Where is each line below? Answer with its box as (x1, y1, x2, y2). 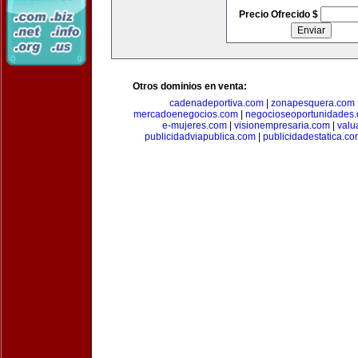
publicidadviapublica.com (145, 131, 256, 142)
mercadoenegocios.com (133, 109, 238, 120)
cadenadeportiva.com (169, 97, 264, 109)
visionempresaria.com (234, 120, 330, 131)
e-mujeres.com (162, 120, 227, 131)
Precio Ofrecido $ (238, 9, 320, 20)
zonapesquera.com (271, 97, 355, 109)
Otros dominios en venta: (133, 81, 247, 92)
